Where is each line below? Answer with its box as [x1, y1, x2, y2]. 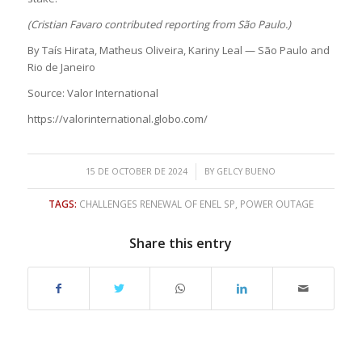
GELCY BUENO [217, 166, 276, 178]
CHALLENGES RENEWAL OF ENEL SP [78, 197, 235, 211]
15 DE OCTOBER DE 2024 [86, 166, 188, 178]
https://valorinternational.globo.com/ [27, 112, 208, 127]
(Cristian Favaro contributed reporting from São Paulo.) [27, 17, 291, 32]
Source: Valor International [27, 86, 158, 101]
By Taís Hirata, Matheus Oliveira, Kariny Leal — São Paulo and [27, 43, 330, 58]
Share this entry [129, 234, 233, 253]
